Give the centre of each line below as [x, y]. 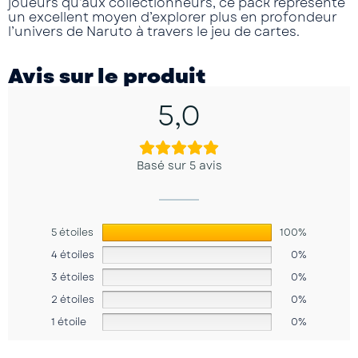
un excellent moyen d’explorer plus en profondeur [173, 17]
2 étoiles [73, 299]
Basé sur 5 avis [179, 165]
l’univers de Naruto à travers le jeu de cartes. [154, 31]
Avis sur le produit [107, 76]
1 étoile [69, 322]
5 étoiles [72, 232]
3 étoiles [73, 277]
